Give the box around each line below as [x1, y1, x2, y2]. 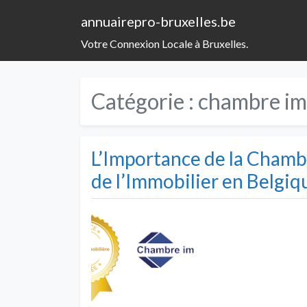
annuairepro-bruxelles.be [81, 13, 236, 29]
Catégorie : [91, 87, 198, 114]
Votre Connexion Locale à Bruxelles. [81, 36, 248, 50]
